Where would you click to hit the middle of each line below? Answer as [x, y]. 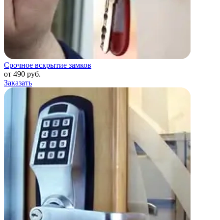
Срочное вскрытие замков [48, 65]
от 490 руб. [22, 74]
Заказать [18, 83]
